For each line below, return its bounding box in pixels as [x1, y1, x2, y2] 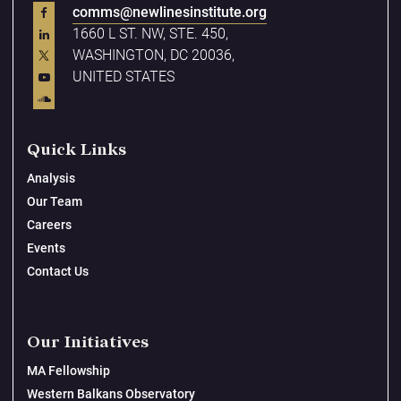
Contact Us [27, 264, 89, 278]
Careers [27, 218, 72, 232]
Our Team [27, 194, 82, 209]
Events [27, 241, 65, 255]
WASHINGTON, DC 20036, [73, 47, 235, 64]
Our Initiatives [27, 333, 149, 352]
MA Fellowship [27, 363, 110, 378]
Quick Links [27, 141, 126, 159]
